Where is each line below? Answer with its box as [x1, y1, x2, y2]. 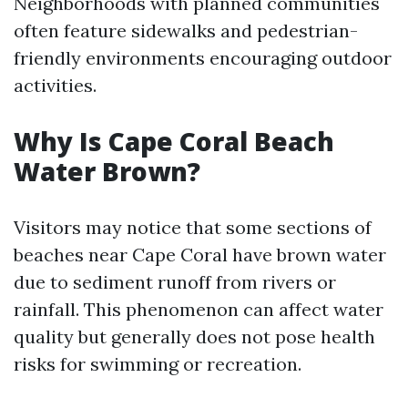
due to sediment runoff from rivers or [14, 270, 336, 293]
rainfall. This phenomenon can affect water [14, 298, 383, 321]
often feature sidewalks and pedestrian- [14, 19, 358, 42]
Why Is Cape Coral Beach [14, 124, 334, 158]
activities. [14, 74, 97, 97]
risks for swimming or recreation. [14, 352, 301, 375]
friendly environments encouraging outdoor [14, 46, 392, 69]
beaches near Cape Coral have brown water [14, 243, 386, 266]
